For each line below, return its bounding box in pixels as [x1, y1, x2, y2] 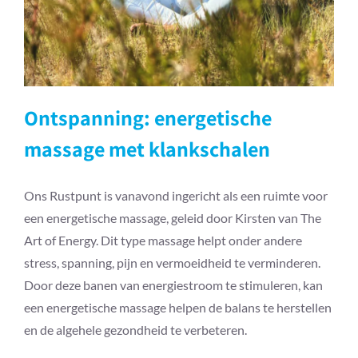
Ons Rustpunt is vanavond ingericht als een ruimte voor [24, 187, 328, 203]
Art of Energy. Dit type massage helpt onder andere [24, 232, 302, 248]
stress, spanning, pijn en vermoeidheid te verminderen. [24, 254, 320, 270]
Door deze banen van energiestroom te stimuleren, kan [24, 276, 323, 292]
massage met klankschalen [24, 134, 270, 163]
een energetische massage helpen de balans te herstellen [24, 299, 332, 315]
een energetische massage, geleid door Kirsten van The [24, 209, 321, 225]
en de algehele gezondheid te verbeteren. [24, 321, 247, 337]
